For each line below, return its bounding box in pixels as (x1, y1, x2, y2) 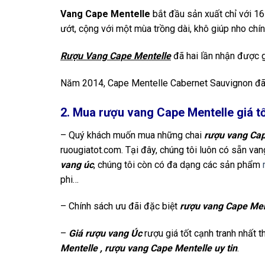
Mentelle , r (60, 243, 108, 254)
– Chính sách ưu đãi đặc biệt (60, 201, 180, 212)
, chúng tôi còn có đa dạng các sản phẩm (93, 159, 263, 170)
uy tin (214, 243, 237, 254)
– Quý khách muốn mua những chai (60, 129, 204, 141)
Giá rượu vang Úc (69, 228, 142, 240)
